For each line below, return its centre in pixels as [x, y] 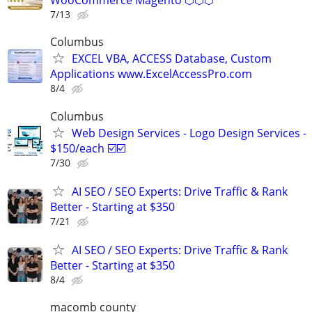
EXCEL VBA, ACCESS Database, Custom [172, 59]
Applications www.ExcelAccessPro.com [151, 74]
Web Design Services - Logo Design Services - [189, 133]
